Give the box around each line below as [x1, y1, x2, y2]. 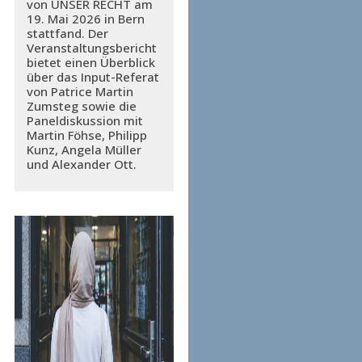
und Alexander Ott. [26, 156, 137, 172]
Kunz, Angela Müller [26, 141, 141, 158]
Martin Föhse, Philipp [26, 127, 147, 143]
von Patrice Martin [26, 83, 133, 99]
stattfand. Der [26, 25, 108, 41]
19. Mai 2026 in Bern [26, 11, 145, 27]
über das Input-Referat [26, 69, 159, 85]
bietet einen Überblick [26, 54, 155, 70]
